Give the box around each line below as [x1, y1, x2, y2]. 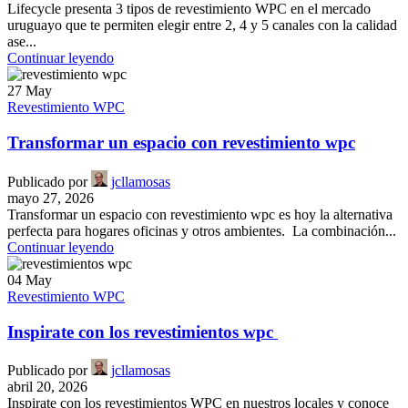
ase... [7, 34, 36, 50]
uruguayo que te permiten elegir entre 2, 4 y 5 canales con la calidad [7, 17, 397, 34]
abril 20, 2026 [7, 379, 87, 395]
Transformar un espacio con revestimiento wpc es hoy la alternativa [7, 206, 393, 222]
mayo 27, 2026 [7, 189, 94, 206]
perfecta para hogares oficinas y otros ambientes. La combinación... [7, 222, 396, 239]
